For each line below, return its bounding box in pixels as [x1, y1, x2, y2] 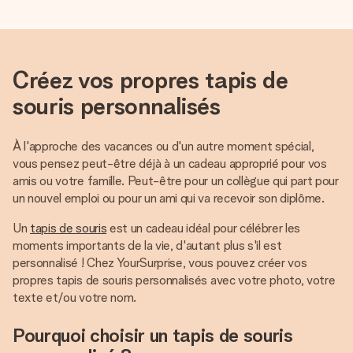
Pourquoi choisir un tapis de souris [13, 324, 293, 347]
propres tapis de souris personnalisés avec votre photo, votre [13, 273, 336, 288]
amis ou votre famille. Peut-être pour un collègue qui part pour [13, 173, 339, 188]
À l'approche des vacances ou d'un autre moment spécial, [13, 139, 314, 154]
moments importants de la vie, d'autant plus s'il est [13, 238, 282, 253]
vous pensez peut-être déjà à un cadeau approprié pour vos [13, 156, 327, 171]
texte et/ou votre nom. [13, 290, 136, 305]
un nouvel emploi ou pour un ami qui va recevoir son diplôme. [13, 191, 325, 206]
